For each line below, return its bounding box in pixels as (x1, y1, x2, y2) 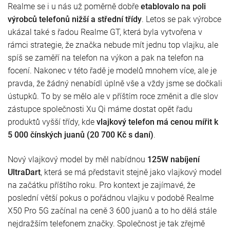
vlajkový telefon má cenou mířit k (97, 117, 218, 127)
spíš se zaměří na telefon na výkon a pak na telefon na (8, 52, 204, 63)
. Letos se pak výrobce (142, 14, 221, 24)
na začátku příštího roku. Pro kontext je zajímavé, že (8, 180, 195, 190)
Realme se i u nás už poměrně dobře (8, 1, 141, 11)
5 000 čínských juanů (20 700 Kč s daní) (8, 129, 154, 140)
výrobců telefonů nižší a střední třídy (8, 14, 142, 24)
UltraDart (8, 167, 41, 177)
